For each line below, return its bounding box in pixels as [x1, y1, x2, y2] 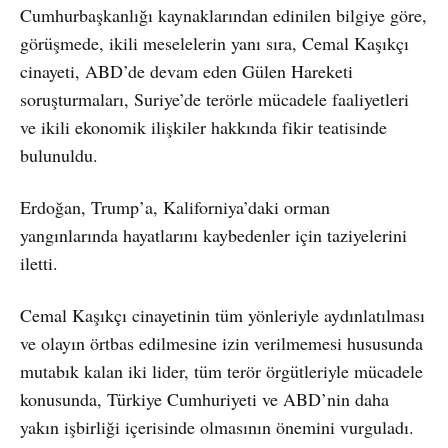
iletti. [20, 250, 58, 275]
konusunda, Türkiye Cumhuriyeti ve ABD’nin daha [20, 386, 389, 411]
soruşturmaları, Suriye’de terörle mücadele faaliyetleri [20, 86, 409, 111]
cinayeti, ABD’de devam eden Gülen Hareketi [20, 58, 353, 83]
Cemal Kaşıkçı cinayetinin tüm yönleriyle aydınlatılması [20, 302, 425, 327]
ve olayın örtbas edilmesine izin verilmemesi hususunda [20, 330, 423, 355]
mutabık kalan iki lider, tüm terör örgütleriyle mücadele [20, 358, 423, 383]
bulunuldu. [20, 142, 98, 167]
